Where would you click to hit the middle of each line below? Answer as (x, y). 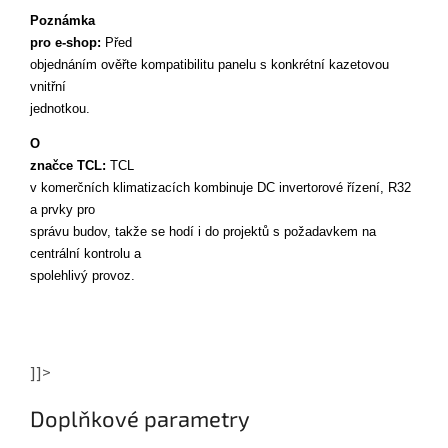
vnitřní (50, 86)
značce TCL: (70, 166)
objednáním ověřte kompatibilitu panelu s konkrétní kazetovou (209, 64)
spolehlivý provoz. (82, 276)
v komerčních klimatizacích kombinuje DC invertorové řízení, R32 (220, 188)
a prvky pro (64, 210)
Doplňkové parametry (140, 418)
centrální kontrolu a (87, 254)
